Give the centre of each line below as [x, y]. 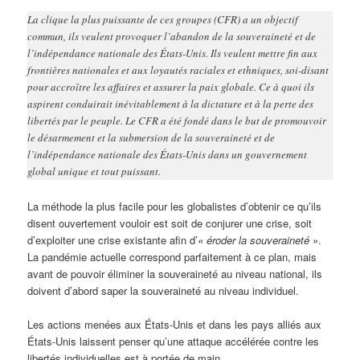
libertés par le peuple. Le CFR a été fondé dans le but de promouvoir [177, 121]
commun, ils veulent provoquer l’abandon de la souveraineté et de [172, 37]
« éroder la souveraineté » [258, 239]
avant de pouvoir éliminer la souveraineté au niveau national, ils [175, 273]
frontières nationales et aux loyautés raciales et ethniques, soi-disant [178, 70]
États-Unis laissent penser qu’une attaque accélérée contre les [174, 341]
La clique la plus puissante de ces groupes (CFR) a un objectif [163, 20]
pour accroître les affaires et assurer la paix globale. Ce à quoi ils [171, 87]
